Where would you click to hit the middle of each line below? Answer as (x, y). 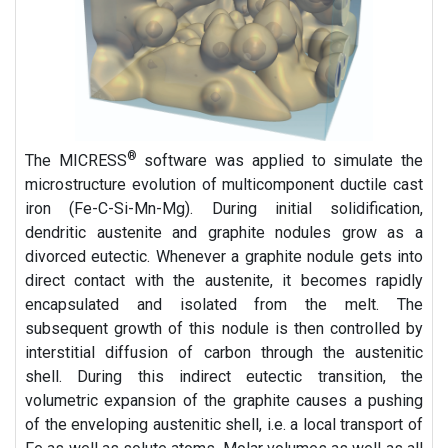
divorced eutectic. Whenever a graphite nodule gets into (224, 256)
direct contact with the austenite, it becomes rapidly (224, 280)
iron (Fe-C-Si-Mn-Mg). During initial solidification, (224, 208)
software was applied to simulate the (279, 160)
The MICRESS (76, 160)
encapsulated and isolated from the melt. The (224, 304)
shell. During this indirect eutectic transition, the (224, 376)
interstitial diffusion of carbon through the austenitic (224, 352)
